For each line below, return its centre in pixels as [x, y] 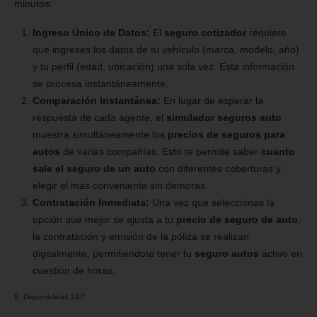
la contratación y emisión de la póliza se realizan [140, 236]
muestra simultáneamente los [100, 134]
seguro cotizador [205, 33]
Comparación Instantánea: [96, 100]
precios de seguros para [226, 134]
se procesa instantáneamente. [100, 83]
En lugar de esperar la [212, 100]
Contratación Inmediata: [91, 202]
